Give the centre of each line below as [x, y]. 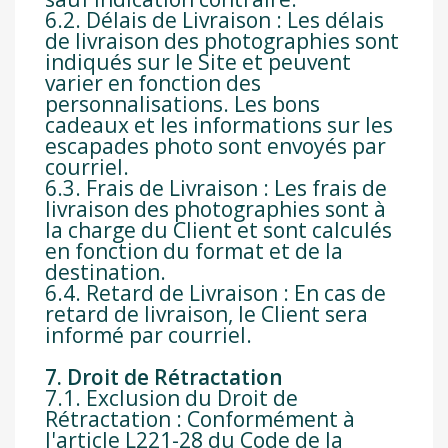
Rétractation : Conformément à [200, 419]
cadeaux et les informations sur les [219, 125]
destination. [105, 272]
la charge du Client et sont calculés [218, 230]
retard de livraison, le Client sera [206, 314]
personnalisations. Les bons [182, 104]
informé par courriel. [151, 335]
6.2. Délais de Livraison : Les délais [214, 20]
